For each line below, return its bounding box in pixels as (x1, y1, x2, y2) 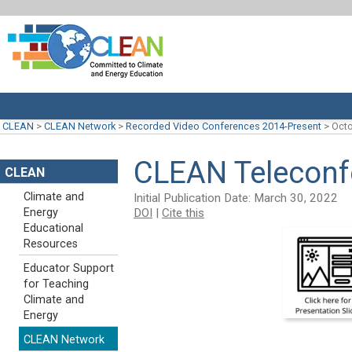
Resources (24, 237, 78, 251)
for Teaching (24, 277, 89, 291)
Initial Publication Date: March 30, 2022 (134, 190, 338, 205)
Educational (24, 222, 83, 235)
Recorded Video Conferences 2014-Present (126, 120, 321, 132)
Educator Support (24, 262, 114, 275)
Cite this (162, 205, 204, 220)
